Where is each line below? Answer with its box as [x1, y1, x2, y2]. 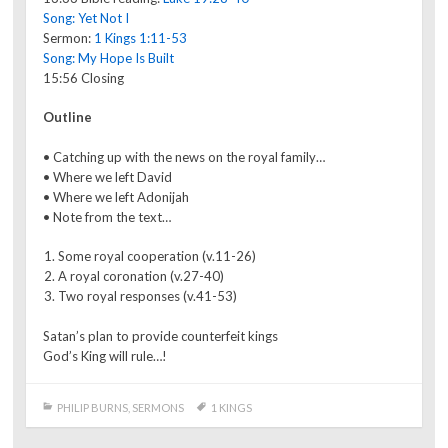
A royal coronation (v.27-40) [58, 268, 225, 285]
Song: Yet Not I [43, 9, 130, 26]
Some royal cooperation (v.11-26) [58, 248, 257, 265]
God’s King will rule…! [43, 347, 168, 364]
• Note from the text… [43, 208, 172, 225]
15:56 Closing [43, 69, 125, 86]
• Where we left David [43, 168, 173, 185]
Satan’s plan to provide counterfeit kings [43, 327, 279, 344]
